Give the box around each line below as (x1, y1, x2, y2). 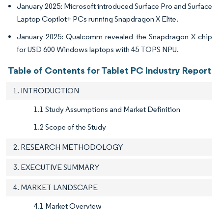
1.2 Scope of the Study (34, 122, 106, 132)
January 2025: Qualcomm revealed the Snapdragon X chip (17, 31, 212, 41)
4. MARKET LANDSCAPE (13, 182, 98, 192)
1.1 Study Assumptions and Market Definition (34, 104, 180, 114)
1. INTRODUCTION (13, 85, 79, 95)
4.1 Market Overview (34, 201, 102, 211)
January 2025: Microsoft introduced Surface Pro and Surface (17, 1, 212, 11)
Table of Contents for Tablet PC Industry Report (8, 64, 211, 76)
